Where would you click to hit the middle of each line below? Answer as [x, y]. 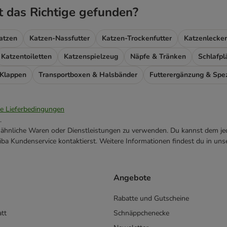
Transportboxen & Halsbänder [88, 75]
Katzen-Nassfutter [60, 39]
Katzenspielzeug [91, 57]
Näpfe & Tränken [158, 57]
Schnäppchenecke [141, 213]
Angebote [132, 178]
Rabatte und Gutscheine [151, 198]
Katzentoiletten [26, 57]
